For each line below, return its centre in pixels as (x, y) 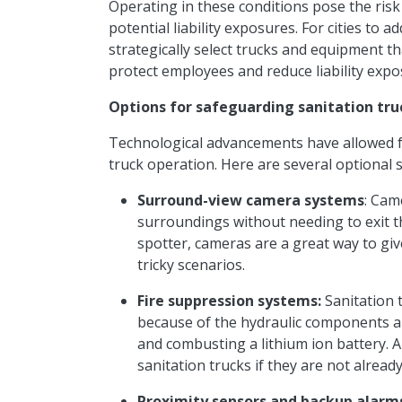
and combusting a (199, 344)
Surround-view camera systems (250, 201)
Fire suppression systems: (229, 301)
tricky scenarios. (191, 265)
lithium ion (297, 344)
